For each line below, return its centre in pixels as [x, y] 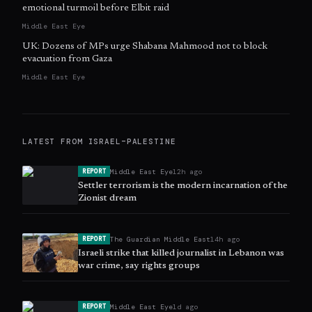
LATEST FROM [55, 142]
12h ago [188, 171]
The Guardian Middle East [161, 239]
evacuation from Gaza [67, 60]
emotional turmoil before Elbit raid [96, 9]
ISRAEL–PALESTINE [132, 142]
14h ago [225, 239]
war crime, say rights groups [139, 266]
